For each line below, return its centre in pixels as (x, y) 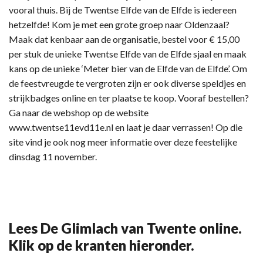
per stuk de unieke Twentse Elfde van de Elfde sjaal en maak (128, 53)
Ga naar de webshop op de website (79, 112)
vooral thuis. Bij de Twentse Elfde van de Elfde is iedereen (123, 9)
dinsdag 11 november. (53, 156)
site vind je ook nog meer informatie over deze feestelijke (123, 141)
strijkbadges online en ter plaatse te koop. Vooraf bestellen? (129, 97)
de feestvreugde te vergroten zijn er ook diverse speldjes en (127, 83)
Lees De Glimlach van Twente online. (125, 228)
